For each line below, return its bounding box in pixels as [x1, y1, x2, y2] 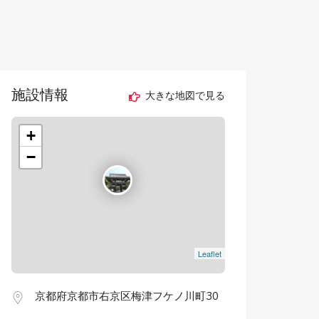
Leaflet [197, 248, 221, 259]
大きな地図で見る [142, 89, 225, 103]
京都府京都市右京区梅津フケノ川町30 [35, 289, 219, 303]
